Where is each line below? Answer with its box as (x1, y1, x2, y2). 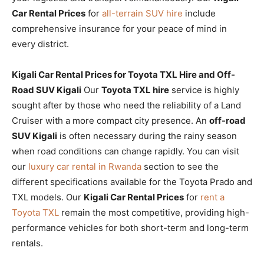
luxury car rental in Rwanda (28, 160, 141, 172)
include (183, 7, 216, 19)
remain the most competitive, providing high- (59, 206, 249, 218)
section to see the (141, 160, 219, 172)
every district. (12, 38, 69, 49)
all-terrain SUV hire (102, 7, 183, 19)
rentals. (12, 237, 43, 249)
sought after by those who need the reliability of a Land (12, 99, 241, 111)
